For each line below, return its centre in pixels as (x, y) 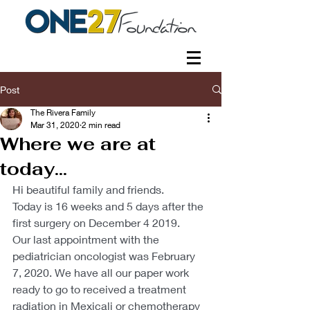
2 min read (101, 125)
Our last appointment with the (87, 239)
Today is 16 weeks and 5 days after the (109, 206)
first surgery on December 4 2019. (96, 222)
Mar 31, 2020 (55, 125)
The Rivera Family (63, 112)
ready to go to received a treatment (101, 289)
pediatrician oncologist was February (105, 256)
